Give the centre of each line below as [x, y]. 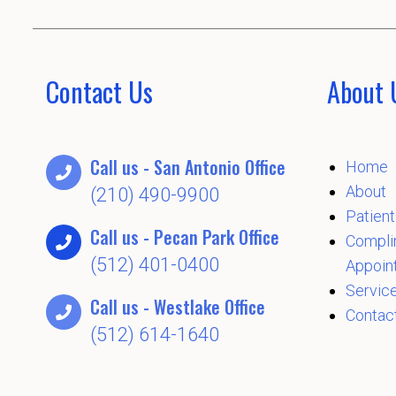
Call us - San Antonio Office [188, 168]
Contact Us [99, 92]
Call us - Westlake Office [178, 307]
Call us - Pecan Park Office [185, 237]
